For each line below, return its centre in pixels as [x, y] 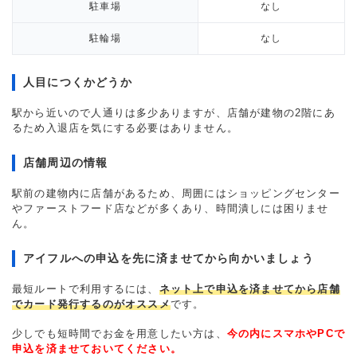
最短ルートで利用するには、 [86, 289]
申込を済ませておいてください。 [97, 349]
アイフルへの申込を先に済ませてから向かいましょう [169, 258]
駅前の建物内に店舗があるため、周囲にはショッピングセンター [176, 193]
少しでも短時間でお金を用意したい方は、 [120, 333]
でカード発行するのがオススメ [91, 304]
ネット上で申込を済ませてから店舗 [249, 289]
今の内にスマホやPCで [286, 333]
